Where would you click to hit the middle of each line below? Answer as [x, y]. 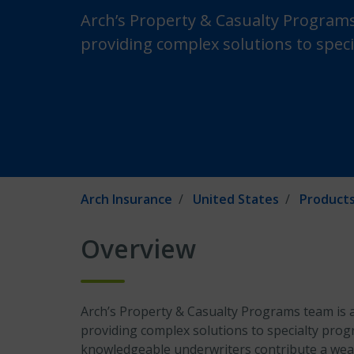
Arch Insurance [126, 199]
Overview [138, 249]
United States [236, 199]
